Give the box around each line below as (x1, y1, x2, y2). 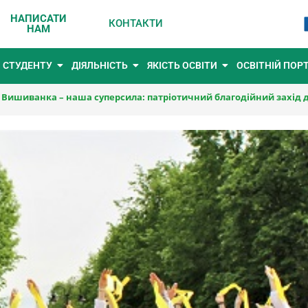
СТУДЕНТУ (3, 59, 52, 71)
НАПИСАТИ (10, 12, 67, 25)
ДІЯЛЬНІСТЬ (71, 59, 128, 71)
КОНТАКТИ (108, 17, 163, 30)
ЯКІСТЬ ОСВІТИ (147, 59, 217, 71)
